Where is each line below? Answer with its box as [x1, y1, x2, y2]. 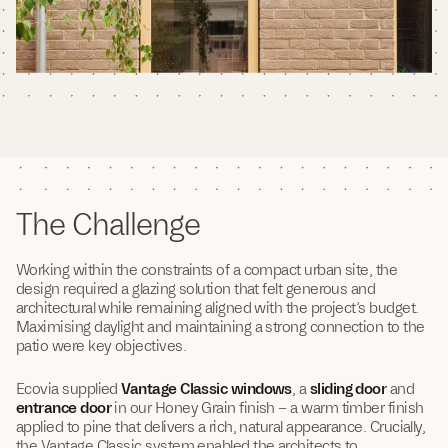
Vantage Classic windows [121, 378, 292, 398]
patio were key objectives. [16, 335, 186, 355]
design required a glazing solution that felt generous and [16, 278, 376, 298]
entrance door [16, 397, 111, 417]
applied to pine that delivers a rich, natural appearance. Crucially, [16, 416, 426, 436]
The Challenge [16, 205, 201, 243]
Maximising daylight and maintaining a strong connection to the [16, 316, 425, 336]
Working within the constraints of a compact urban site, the [16, 259, 398, 279]
